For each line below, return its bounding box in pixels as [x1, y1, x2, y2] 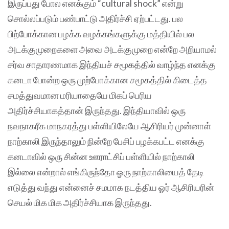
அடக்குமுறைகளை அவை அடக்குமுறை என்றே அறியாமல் [8, 43, 217, 55]
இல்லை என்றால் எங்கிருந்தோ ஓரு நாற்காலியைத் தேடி [8, 166, 204, 178]
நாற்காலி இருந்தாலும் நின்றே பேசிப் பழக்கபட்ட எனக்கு [8, 135, 204, 147]
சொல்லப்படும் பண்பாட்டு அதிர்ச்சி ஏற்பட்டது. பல [8, 13, 183, 25]
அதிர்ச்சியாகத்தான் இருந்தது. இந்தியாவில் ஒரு [8, 105, 186, 117]
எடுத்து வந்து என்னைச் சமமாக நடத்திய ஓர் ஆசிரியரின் [8, 181, 214, 193]
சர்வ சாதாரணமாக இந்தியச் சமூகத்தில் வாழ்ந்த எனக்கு [8, 59, 216, 71]
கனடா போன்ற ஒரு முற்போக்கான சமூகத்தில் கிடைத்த [8, 74, 207, 86]
